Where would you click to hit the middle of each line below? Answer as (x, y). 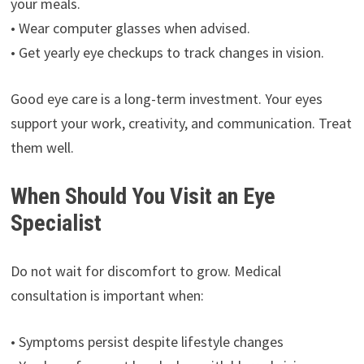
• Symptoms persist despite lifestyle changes (147, 341)
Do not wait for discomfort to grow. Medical (145, 271)
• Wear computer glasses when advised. (130, 28)
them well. (42, 147)
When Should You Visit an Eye (143, 196)
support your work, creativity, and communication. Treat (181, 123)
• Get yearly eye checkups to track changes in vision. (167, 52)
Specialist (56, 223)
